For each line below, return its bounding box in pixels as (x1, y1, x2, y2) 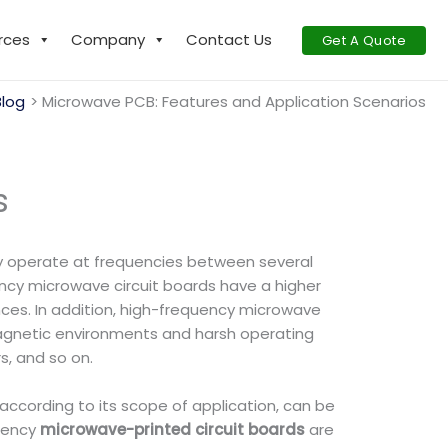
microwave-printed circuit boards (40, 419, 305, 440)
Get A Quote (321, 30, 406, 50)
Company (70, 29, 145, 50)
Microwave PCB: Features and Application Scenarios (42, 91, 426, 112)
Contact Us (185, 29, 272, 50)
